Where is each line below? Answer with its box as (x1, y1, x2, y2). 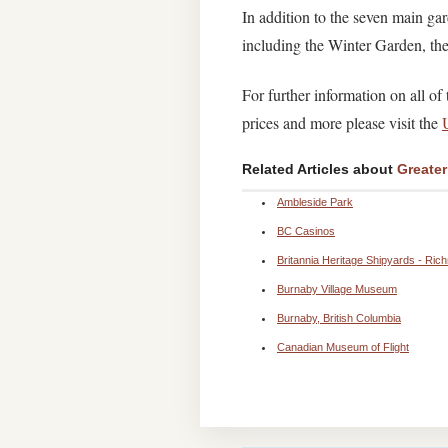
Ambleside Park (277, 196, 353, 208)
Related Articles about (242, 161, 397, 177)
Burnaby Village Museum (277, 283, 397, 295)
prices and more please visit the (242, 112, 442, 133)
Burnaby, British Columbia (277, 312, 401, 324)
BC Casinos (277, 225, 335, 237)
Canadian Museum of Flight (277, 341, 409, 353)
